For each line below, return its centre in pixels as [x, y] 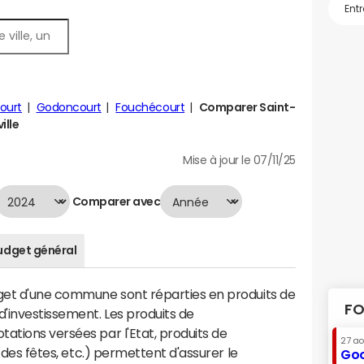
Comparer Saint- [247, 107]
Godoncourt [69, 107]
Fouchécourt [150, 107]
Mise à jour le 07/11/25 [239, 160]
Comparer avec [115, 201]
